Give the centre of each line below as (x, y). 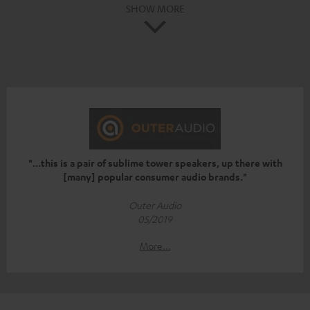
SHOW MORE (155, 9)
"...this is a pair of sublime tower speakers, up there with (155, 163)
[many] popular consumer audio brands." (155, 176)
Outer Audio (155, 204)
